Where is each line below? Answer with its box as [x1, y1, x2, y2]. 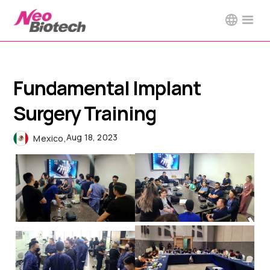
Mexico [33, 133, 64, 145]
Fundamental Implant [13, 75, 201, 102]
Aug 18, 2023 [66, 131, 118, 143]
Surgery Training [13, 100, 157, 127]
